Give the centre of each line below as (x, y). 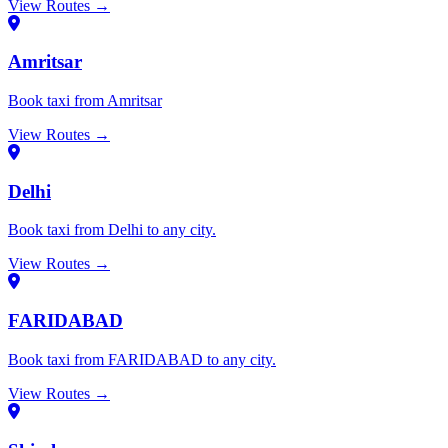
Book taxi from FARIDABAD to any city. (142, 359)
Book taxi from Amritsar (85, 100)
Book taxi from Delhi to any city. (112, 230)
